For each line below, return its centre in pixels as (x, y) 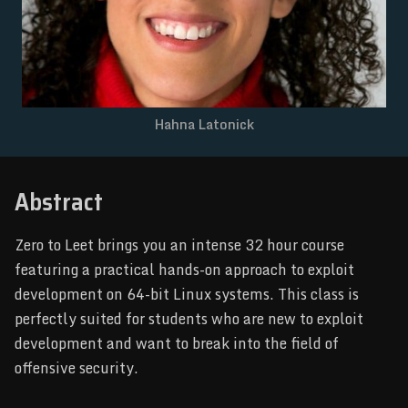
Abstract (59, 201)
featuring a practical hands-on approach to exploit (184, 269)
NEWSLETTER (211, 21)
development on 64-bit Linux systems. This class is (187, 294)
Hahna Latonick (204, 125)
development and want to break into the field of (177, 343)
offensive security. (76, 367)
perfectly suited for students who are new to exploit (189, 318)
